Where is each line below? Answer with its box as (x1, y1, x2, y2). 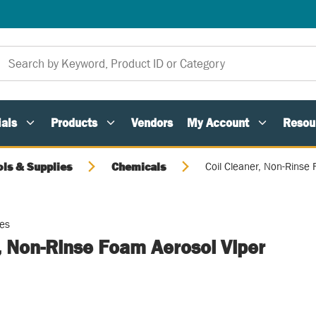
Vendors (131, 116, 173, 130)
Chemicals (111, 160, 166, 173)
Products (51, 116, 97, 130)
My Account (187, 116, 249, 130)
